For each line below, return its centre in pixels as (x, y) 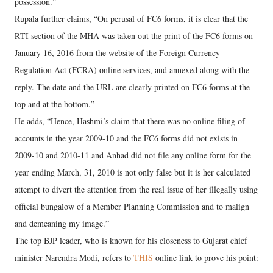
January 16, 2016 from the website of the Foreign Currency (117, 53)
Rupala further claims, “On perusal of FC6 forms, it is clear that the (131, 19)
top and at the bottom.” (55, 104)
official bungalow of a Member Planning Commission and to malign (132, 206)
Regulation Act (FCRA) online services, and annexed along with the (132, 70)
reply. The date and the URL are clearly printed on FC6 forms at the (132, 87)
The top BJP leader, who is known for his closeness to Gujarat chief (131, 240)
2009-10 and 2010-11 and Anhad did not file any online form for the (133, 155)
